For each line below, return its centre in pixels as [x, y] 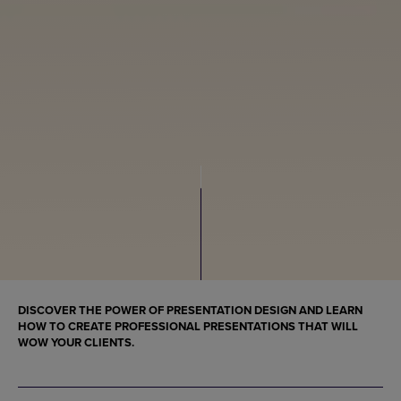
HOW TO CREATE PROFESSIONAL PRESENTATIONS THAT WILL [188, 327]
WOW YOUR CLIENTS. [76, 343]
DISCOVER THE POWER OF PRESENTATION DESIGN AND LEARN [190, 311]
